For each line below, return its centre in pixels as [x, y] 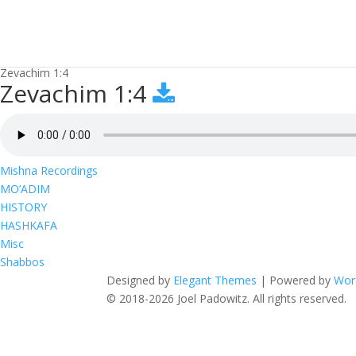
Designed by [140, 280]
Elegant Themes [215, 280]
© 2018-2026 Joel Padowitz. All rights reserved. [227, 298]
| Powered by [296, 280]
